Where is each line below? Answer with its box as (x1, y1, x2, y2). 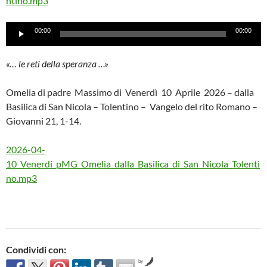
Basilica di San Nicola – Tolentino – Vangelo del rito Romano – (6, 101, 257, 113)
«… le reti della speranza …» (6, 58, 108, 70)
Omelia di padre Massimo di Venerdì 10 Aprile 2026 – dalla (6, 86, 254, 98)
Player (5, 37, 32, 49)
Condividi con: (6, 244, 66, 256)
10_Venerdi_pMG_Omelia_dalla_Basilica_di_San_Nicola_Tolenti (6, 158, 260, 170)
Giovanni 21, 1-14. (6, 115, 81, 127)
